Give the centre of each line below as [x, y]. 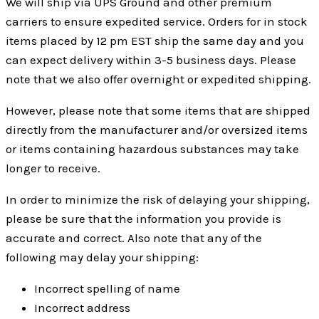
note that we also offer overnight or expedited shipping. [158, 79]
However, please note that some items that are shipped [158, 110]
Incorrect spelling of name [107, 288]
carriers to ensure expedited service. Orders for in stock [157, 21]
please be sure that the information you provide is [143, 218]
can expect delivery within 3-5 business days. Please [151, 59]
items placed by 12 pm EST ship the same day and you [155, 40]
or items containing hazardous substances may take [152, 148]
